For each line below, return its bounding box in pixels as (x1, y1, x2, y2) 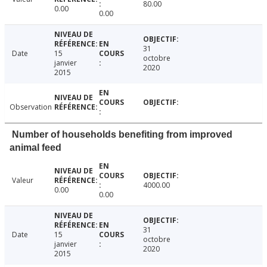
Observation (10, 101, 52, 112)
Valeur (12, 175, 33, 185)
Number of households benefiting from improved (12, 129, 232, 139)
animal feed (10, 142, 61, 153)
